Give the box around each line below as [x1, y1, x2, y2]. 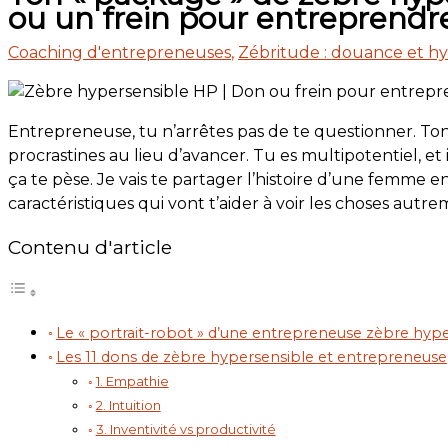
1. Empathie [95, 373, 169, 390]
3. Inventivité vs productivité [95, 421, 276, 438]
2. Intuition [95, 397, 161, 414]
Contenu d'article [8, 235, 172, 260]
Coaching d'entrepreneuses [8, 42, 231, 62]
